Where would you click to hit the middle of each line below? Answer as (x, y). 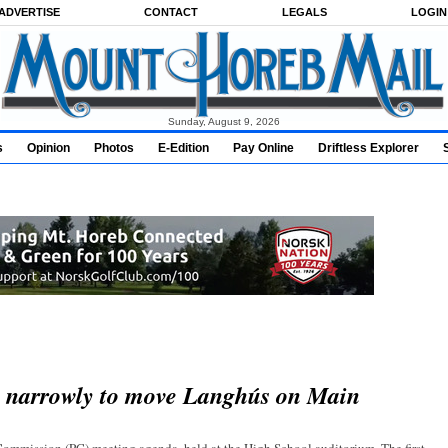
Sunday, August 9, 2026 (224, 121)
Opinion (48, 148)
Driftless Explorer (368, 148)
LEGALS (304, 12)
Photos (114, 148)
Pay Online (263, 148)
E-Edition (183, 148)
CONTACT (171, 12)
